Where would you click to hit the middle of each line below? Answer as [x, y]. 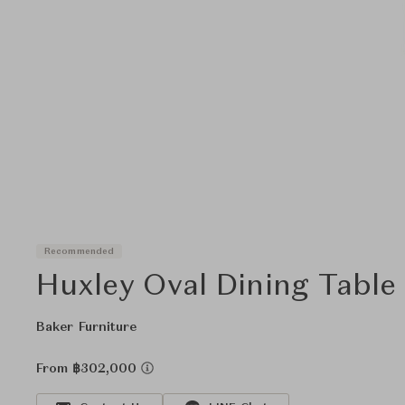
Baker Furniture [87, 327]
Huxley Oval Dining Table [217, 287]
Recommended [80, 251]
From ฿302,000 [89, 369]
